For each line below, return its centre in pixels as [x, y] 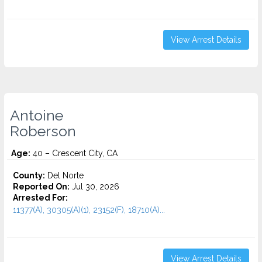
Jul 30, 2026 [94, 187]
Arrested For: [40, 198]
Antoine [37, 115]
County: [29, 175]
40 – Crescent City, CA [74, 153]
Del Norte [64, 175]
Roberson [43, 131]
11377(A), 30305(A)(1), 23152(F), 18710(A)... [89, 210]
